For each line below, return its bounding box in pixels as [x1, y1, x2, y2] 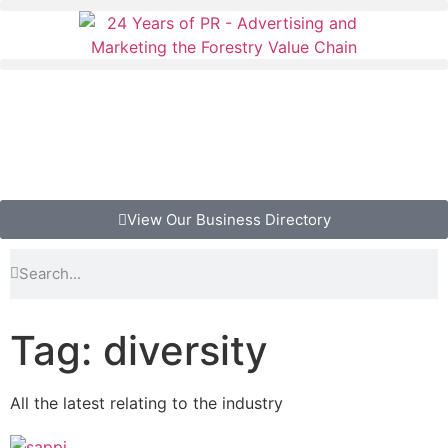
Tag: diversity [10, 325, 268, 375]
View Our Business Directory [126, 209, 331, 229]
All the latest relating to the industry [10, 392, 283, 413]
